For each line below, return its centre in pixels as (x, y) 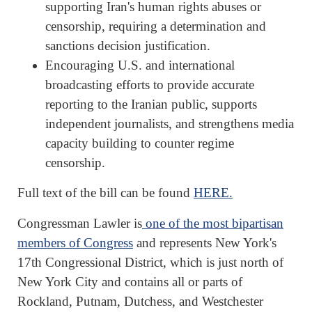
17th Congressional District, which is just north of (150, 262)
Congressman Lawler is (80, 223)
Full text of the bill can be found (106, 193)
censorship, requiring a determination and (156, 26)
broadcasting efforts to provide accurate (150, 84)
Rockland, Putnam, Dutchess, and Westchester (140, 301)
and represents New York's (205, 242)
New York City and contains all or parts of (130, 281)
